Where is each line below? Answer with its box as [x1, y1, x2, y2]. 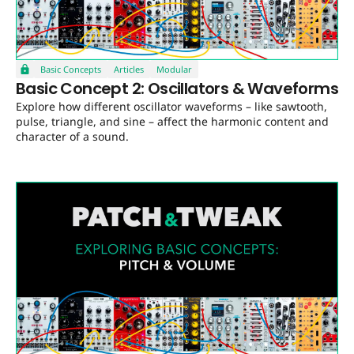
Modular [156, 62, 192, 75]
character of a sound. [16, 128, 129, 144]
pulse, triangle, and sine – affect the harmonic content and [16, 113, 329, 129]
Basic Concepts [40, 62, 101, 75]
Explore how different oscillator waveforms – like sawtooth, [16, 98, 327, 114]
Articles [114, 62, 144, 75]
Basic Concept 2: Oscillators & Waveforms [16, 77, 338, 100]
